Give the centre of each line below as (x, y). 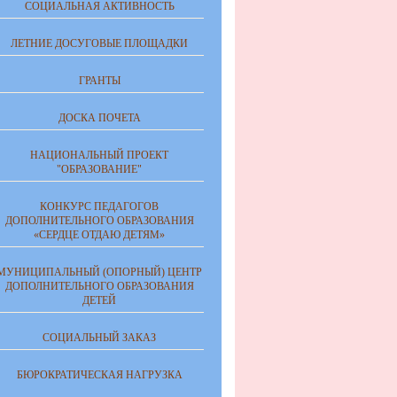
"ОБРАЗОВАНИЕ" (99, 169)
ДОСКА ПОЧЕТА (99, 118)
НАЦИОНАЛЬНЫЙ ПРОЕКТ (99, 155)
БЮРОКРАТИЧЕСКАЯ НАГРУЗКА (99, 375)
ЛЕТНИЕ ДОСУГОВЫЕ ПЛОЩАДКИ (99, 43)
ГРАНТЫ (99, 81)
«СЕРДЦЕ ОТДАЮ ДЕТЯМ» (99, 235)
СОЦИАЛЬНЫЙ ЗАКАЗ (99, 338)
